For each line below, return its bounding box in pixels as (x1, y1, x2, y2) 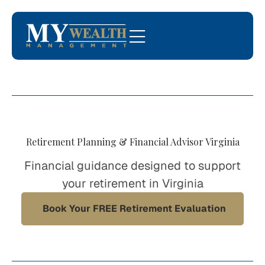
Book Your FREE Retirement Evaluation (43, 202, 226, 215)
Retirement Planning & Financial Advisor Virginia (25, 135, 240, 148)
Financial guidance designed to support (24, 158, 241, 173)
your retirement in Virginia (62, 176, 203, 191)
